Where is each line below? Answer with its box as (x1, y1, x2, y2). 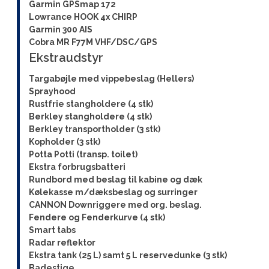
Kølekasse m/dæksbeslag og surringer (29, 187, 198, 197)
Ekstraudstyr (29, 50, 104, 65)
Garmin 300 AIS (29, 25, 93, 34)
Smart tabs (29, 225, 76, 235)
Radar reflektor (29, 238, 96, 247)
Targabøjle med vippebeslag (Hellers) (29, 74, 195, 83)
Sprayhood (29, 86, 76, 96)
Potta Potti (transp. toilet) (29, 150, 138, 159)
